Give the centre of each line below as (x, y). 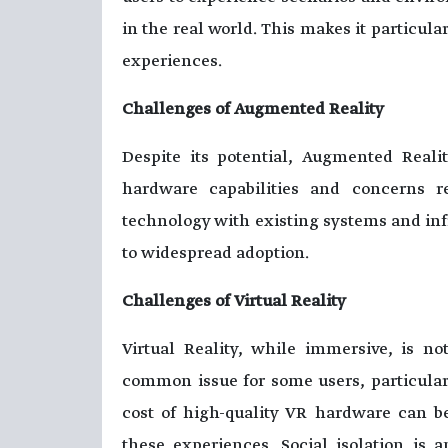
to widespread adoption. (215, 253)
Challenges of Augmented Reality (253, 109)
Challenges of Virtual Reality (234, 301)
